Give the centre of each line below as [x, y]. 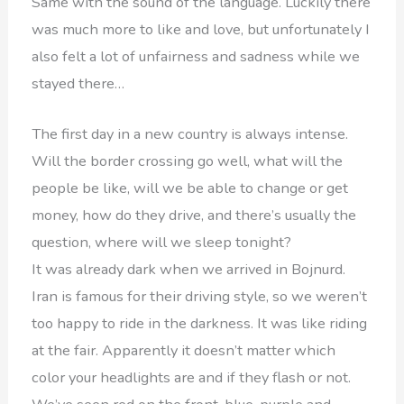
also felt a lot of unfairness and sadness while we [196, 56]
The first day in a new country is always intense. [190, 133]
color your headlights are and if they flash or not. [192, 377]
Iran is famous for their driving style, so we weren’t [200, 296]
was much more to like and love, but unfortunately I [201, 29]
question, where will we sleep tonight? [162, 242]
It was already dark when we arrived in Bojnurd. [189, 269]
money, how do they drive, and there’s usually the [194, 215]
